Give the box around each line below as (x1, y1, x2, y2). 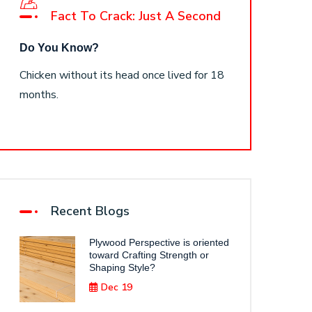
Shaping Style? (89, 262, 155, 273)
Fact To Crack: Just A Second (51, 8, 221, 24)
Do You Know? (19, 42, 99, 54)
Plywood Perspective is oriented (89, 237, 229, 248)
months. (19, 87, 58, 102)
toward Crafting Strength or (89, 249, 209, 260)
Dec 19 (101, 281, 132, 294)
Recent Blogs (51, 203, 130, 219)
